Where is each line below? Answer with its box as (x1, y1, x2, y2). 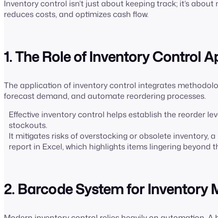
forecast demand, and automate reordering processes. (4, 90, 208, 101)
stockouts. (9, 119, 49, 130)
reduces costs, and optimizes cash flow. (4, 8, 150, 19)
